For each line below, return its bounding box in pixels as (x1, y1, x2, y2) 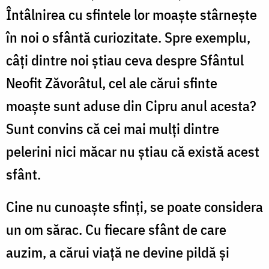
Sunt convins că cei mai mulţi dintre (6, 118, 219, 138)
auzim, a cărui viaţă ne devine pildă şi (6, 242, 229, 262)
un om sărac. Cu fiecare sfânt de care (6, 219, 226, 239)
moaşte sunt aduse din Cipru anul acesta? (6, 95, 256, 115)
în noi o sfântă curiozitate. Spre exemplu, (6, 27, 250, 47)
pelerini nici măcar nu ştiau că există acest (6, 141, 259, 161)
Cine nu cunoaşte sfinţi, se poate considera (6, 196, 263, 216)
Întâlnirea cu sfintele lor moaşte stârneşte (6, 4, 257, 24)
